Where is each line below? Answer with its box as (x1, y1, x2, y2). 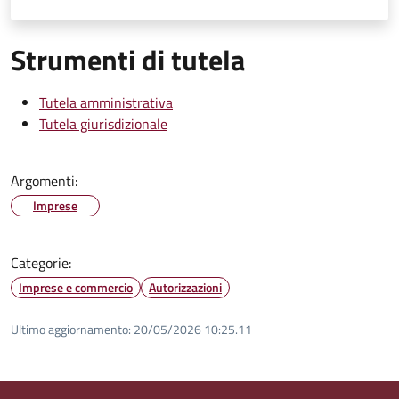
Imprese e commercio (19, 277, 133, 297)
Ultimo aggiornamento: (11, 319, 131, 338)
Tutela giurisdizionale (39, 112, 167, 134)
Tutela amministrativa (39, 91, 173, 113)
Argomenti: (11, 169, 77, 191)
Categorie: (11, 251, 71, 273)
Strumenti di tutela (11, 37, 245, 81)
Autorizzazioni (149, 277, 222, 297)
